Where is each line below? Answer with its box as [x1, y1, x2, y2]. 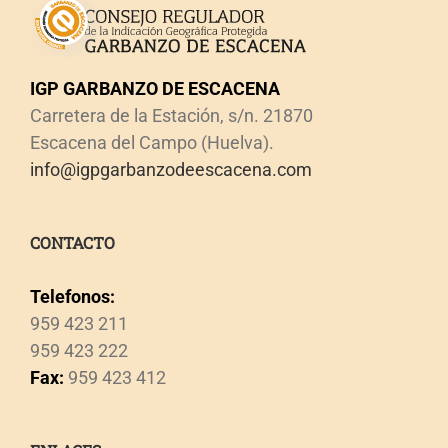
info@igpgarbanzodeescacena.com [29, 158, 312, 180]
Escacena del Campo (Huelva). [29, 131, 274, 153]
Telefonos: [29, 285, 115, 307]
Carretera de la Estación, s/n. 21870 [29, 104, 313, 126]
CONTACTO [29, 231, 115, 253]
